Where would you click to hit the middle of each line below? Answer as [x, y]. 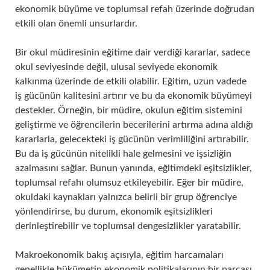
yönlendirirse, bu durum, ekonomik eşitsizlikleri [114, 212]
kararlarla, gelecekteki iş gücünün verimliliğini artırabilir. [132, 139]
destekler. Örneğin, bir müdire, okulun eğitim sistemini [129, 110]
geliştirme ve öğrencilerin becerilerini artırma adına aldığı [134, 125]
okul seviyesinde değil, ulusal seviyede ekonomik [116, 67]
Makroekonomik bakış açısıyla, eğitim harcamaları [119, 255]
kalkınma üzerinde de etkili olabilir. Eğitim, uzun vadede [131, 81]
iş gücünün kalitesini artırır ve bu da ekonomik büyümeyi [133, 96]
